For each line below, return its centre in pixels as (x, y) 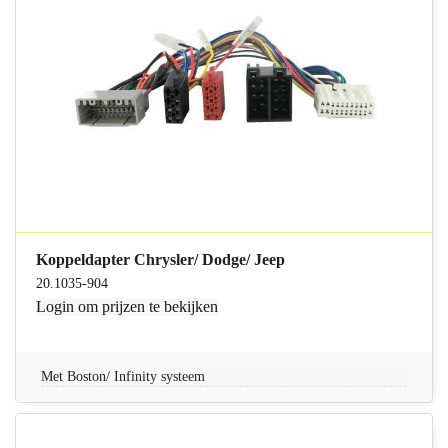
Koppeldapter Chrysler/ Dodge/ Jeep (161, 260)
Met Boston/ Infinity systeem (123, 377)
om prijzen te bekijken (146, 307)
